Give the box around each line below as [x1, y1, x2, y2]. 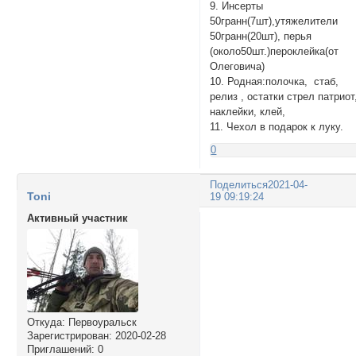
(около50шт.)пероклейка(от [210, 44, 339, 57]
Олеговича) [210, 60, 265, 72]
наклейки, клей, [210, 105, 286, 118]
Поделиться [210, 179, 269, 192]
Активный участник [26, 211, 128, 224]
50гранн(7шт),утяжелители [210, 14, 339, 27]
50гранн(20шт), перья [210, 29, 312, 42]
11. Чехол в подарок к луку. [210, 120, 344, 133]
